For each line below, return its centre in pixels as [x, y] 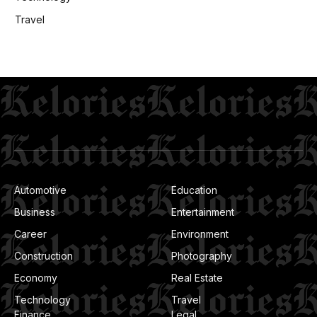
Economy [36, 278]
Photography [202, 256]
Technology [42, 300]
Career [30, 234]
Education [194, 190]
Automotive [40, 190]
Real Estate [197, 278]
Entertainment [203, 212]
